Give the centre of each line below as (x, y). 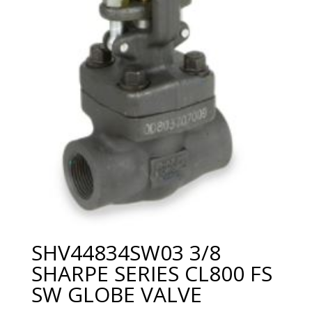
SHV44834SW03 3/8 (126, 252)
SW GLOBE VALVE (116, 294)
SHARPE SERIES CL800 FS (151, 273)
